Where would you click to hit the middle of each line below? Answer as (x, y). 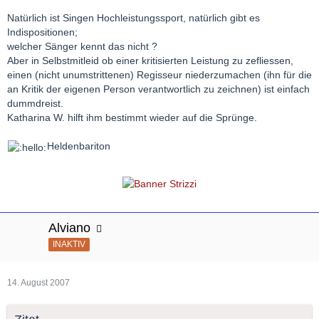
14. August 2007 (38, 282)
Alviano (69, 228)
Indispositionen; (42, 32)
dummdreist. (35, 104)
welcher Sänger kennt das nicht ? (82, 47)
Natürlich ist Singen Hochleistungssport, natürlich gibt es (134, 18)
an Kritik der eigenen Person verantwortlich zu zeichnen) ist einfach (158, 89)
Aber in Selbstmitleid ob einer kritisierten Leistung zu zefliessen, (150, 61)
